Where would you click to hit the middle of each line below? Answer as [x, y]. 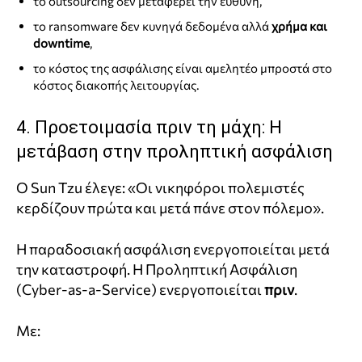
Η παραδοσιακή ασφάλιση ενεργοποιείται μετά [173, 249]
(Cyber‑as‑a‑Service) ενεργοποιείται [140, 290]
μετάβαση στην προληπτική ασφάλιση [175, 152]
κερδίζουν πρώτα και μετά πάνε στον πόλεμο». [170, 208]
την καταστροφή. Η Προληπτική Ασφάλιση [157, 269]
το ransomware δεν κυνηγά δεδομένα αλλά [152, 26]
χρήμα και [299, 26]
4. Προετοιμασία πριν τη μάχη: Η [149, 128]
